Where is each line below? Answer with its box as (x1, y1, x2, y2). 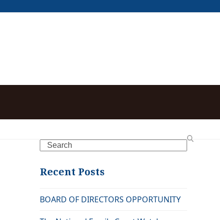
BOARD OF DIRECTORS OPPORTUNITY (39, 193, 181, 205)
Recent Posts (39, 165, 105, 178)
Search (39, 138, 65, 150)
